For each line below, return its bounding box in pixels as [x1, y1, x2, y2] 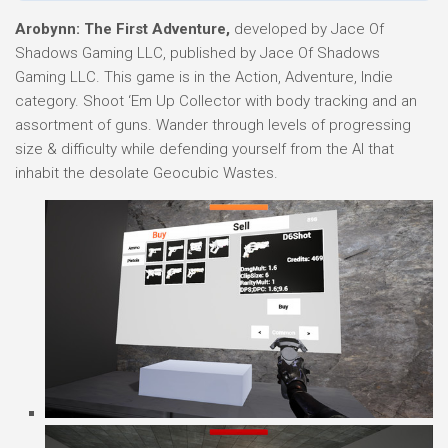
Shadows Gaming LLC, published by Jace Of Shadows [15, 44, 380, 62]
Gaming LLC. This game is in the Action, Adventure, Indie [15, 68, 393, 86]
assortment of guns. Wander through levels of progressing [15, 116, 411, 134]
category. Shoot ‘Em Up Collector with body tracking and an [15, 92, 417, 110]
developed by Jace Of [230, 20, 384, 38]
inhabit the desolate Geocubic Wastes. [15, 164, 278, 182]
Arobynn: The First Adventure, [15, 20, 230, 38]
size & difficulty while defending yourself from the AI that [15, 140, 394, 158]
